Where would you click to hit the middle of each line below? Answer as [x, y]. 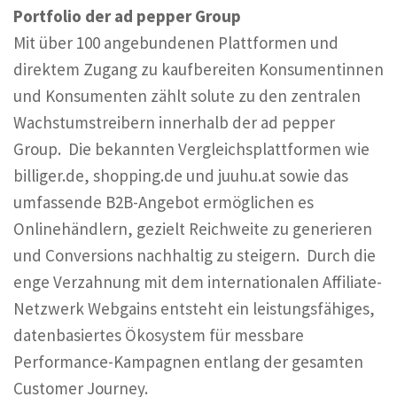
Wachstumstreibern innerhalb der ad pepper [174, 122]
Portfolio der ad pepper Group [127, 16]
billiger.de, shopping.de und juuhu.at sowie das [181, 175]
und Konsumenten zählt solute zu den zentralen [187, 96]
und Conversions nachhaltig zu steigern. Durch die [195, 255]
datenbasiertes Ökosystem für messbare [159, 335]
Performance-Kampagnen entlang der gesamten [188, 362]
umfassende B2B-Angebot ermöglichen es [163, 202]
